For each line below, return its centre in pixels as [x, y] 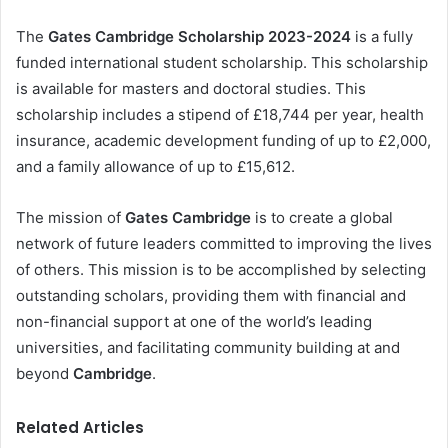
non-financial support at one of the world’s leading [194, 322]
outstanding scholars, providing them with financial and [211, 296]
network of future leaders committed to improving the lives [224, 244]
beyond [44, 374]
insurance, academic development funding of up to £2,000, [223, 141]
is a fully [382, 37]
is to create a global [322, 218]
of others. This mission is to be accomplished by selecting [221, 270]
